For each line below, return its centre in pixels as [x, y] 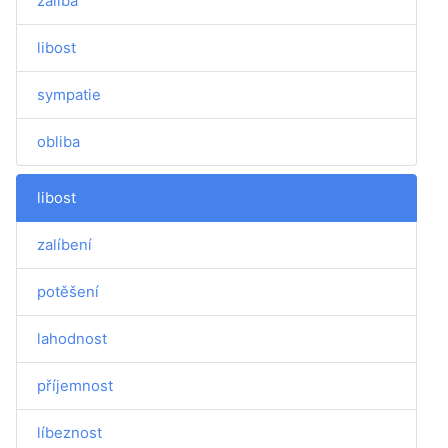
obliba [58, 141]
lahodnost [72, 338]
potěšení [68, 291]
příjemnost [75, 385]
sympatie [69, 94]
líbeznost [69, 432]
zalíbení [64, 244]
